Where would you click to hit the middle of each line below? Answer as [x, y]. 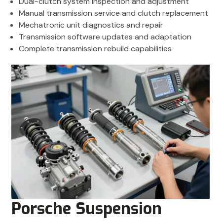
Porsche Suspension [87, 209]
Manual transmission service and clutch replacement [113, 13]
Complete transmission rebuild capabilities [95, 48]
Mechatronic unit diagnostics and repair [91, 25]
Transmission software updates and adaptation [105, 37]
